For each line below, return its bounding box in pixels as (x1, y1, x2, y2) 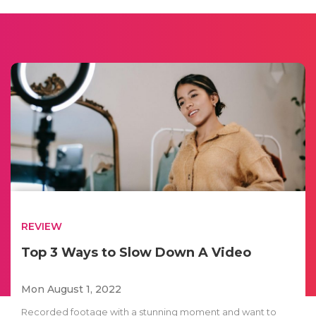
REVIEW (21, 219, 62, 233)
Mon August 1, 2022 (21, 282, 121, 296)
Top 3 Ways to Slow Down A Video (21, 244, 251, 260)
